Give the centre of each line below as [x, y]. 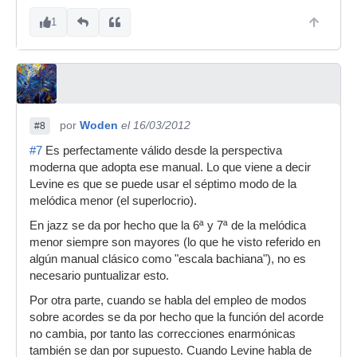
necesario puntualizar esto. [99, 276]
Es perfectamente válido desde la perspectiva [162, 151]
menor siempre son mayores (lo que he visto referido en [175, 242]
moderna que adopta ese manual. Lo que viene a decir [170, 167]
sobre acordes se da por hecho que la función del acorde [177, 317]
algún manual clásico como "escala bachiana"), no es [168, 259]
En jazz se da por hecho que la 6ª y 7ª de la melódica [168, 226]
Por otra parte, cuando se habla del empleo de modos [168, 300]
